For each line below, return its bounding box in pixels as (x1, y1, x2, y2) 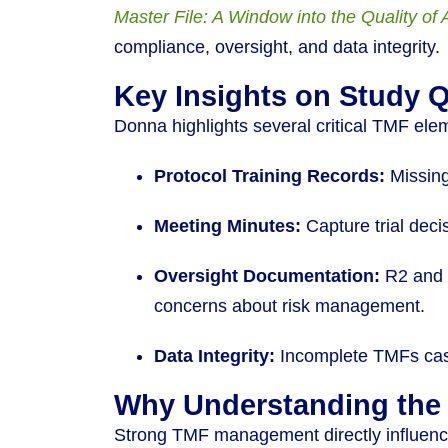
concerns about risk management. (154, 296, 425, 317)
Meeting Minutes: (154, 216, 301, 237)
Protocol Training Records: (154, 166, 385, 187)
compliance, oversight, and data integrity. (114, 37, 440, 58)
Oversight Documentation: (154, 266, 380, 287)
